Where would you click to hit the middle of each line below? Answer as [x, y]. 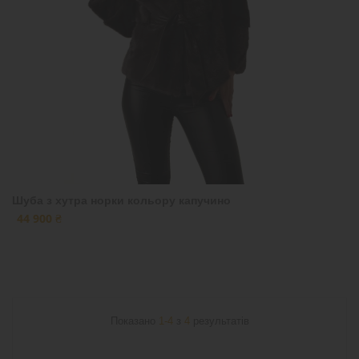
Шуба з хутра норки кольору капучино [121, 200]
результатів [219, 321]
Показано [134, 321]
